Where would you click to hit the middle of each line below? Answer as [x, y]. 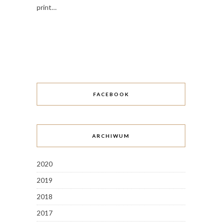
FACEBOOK [111, 94]
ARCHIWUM [111, 136]
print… [47, 7]
